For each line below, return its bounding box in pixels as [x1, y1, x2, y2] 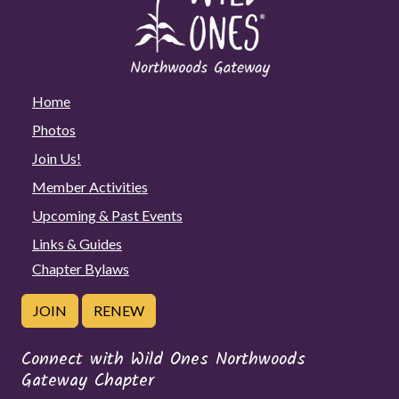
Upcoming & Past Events [32, 206, 183, 224]
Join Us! [32, 149, 81, 167]
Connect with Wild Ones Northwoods [21, 345, 305, 374]
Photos [32, 120, 76, 138]
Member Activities [32, 177, 148, 195]
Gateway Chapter [21, 366, 154, 395]
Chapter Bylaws [32, 259, 129, 277]
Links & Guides [32, 234, 122, 252]
